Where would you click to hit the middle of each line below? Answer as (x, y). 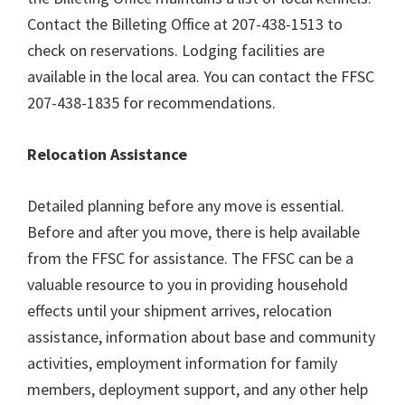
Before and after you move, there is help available (193, 232)
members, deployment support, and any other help (198, 389)
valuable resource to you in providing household (188, 284)
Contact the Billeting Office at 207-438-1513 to (185, 24)
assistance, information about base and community (201, 337)
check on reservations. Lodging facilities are (176, 50)
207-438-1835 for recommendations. (151, 103)
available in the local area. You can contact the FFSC (201, 76)
